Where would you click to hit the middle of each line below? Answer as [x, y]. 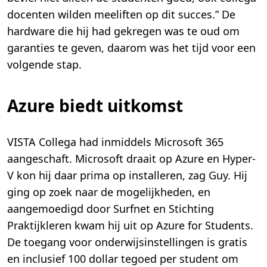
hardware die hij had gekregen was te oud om [123, 31]
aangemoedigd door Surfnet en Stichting [111, 209]
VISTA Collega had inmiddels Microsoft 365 [115, 142]
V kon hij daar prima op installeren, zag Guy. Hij [127, 176]
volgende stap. [44, 65]
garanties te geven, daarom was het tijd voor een [131, 48]
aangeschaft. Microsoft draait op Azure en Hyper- [131, 159]
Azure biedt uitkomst [95, 106]
